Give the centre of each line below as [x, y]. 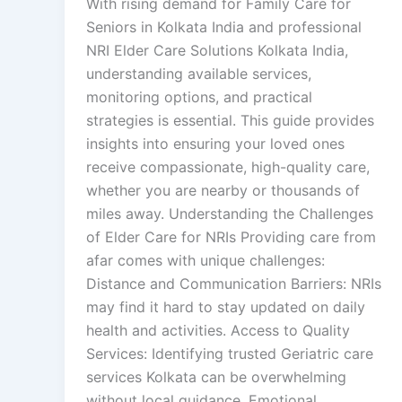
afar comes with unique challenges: [205, 260]
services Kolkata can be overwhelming [216, 377]
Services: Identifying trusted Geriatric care [230, 354]
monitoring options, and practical [199, 97]
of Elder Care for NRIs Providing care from [231, 237]
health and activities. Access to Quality [218, 330]
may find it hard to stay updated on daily [226, 307]
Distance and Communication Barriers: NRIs [234, 284]
